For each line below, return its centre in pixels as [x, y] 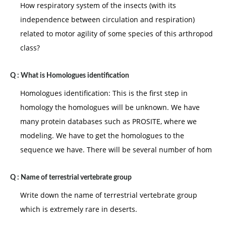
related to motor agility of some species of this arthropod [117, 34]
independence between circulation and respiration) [107, 19]
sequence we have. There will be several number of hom [116, 150]
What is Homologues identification [75, 76]
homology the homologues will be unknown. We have [110, 107]
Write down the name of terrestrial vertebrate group [109, 195]
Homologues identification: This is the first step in [104, 93]
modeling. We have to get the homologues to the [102, 135]
